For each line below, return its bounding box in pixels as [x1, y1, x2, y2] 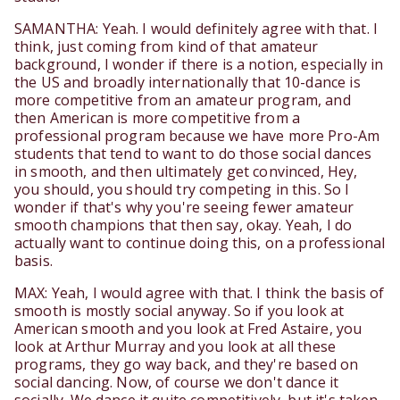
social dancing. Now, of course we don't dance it [14, 372, 339, 393]
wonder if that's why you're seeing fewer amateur [14, 197, 354, 218]
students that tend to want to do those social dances [14, 144, 371, 164]
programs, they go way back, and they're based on [14, 354, 359, 375]
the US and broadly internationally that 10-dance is [14, 72, 361, 93]
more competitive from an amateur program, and [14, 90, 351, 111]
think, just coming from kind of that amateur [14, 37, 319, 57]
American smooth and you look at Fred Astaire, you [14, 319, 362, 339]
